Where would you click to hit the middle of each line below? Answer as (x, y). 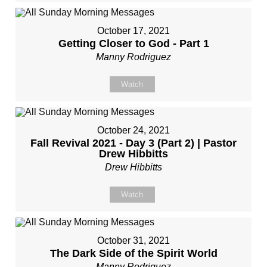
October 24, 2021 (133, 130)
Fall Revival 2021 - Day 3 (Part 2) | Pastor (133, 143)
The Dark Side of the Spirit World (133, 253)
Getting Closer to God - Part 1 (133, 44)
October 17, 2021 (133, 31)
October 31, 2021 (133, 240)
